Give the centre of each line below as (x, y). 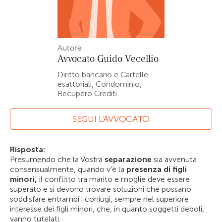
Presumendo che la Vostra (57, 159)
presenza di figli (157, 169)
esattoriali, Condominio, (100, 84)
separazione (128, 159)
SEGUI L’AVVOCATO (111, 119)
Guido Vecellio (128, 59)
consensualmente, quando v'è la (68, 169)
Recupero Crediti (87, 93)
